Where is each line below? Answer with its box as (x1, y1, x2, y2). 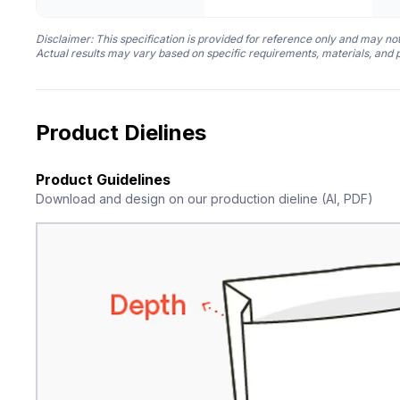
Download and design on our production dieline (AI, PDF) (36, 191, 373, 207)
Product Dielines (36, 120, 206, 146)
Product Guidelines (36, 171, 171, 189)
